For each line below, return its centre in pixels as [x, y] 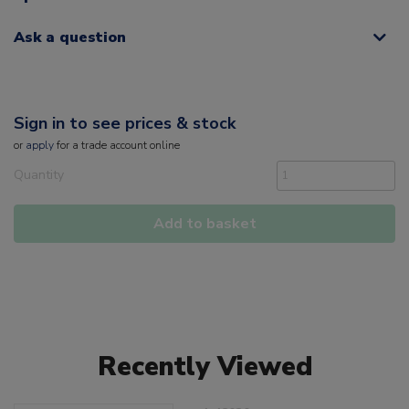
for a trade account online [117, 146]
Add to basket [204, 224]
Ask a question [70, 38]
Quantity [39, 175]
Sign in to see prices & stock [125, 124]
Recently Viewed [204, 367]
